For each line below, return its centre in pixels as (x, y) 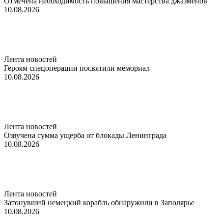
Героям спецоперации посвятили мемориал (77, 68)
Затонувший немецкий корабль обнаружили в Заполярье (99, 202)
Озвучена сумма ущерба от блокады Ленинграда (87, 135)
